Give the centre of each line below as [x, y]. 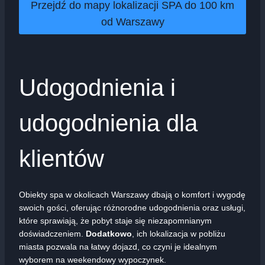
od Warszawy [132, 22]
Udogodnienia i [97, 88]
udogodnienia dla [108, 123]
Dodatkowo [109, 234]
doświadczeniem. [52, 234]
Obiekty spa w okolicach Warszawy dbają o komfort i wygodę [132, 195]
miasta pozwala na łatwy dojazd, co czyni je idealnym [118, 247]
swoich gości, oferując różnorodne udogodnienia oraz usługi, [132, 208]
